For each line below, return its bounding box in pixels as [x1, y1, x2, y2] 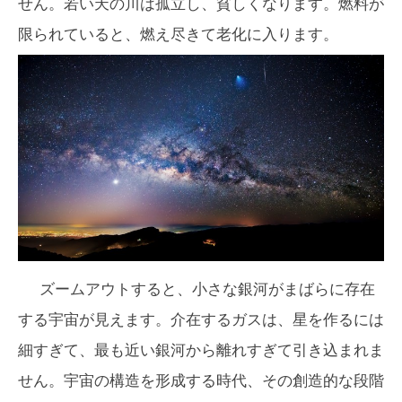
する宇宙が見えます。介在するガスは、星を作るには [18, 310, 384, 328]
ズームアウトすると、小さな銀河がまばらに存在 [39, 280, 375, 298]
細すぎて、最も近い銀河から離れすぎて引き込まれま [18, 341, 384, 359]
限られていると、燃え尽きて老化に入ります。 [18, 25, 338, 43]
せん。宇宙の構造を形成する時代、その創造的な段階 [18, 371, 384, 389]
